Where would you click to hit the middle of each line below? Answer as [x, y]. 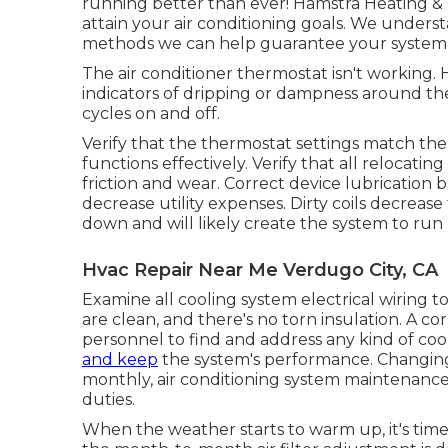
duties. [108, 399]
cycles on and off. [151, 113]
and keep [120, 359]
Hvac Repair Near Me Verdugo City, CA [260, 269]
